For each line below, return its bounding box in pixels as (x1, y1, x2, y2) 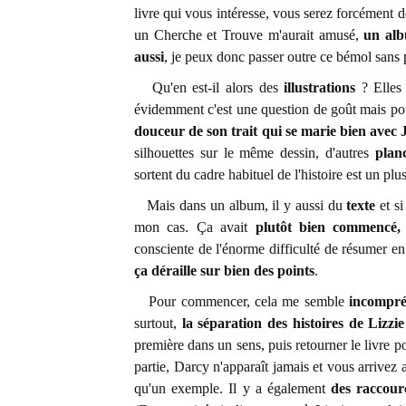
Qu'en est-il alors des (134, 80, 285, 95)
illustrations (284, 80, 356, 95)
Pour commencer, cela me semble (134, 294, 350, 309)
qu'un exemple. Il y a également (134, 381, 332, 396)
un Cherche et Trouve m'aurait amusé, (134, 27, 364, 43)
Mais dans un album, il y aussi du (134, 198, 347, 213)
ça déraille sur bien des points (134, 263, 314, 278)
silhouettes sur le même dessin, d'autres (134, 145, 375, 160)
